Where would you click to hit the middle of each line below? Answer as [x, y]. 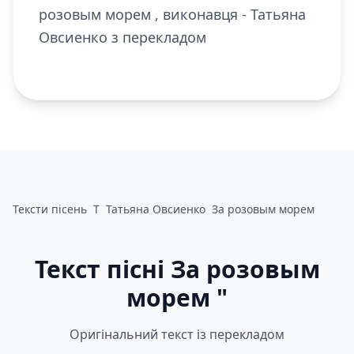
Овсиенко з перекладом [122, 37]
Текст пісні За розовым [177, 269]
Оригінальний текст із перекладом [177, 334]
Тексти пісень [50, 209]
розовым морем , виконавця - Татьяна [172, 14]
